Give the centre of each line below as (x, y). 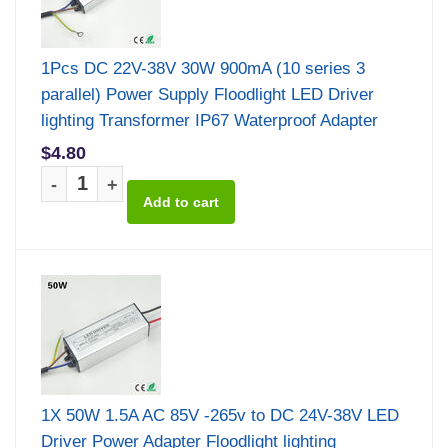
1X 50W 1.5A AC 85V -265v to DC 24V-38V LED (220, 415)
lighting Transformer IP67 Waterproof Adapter (209, 120)
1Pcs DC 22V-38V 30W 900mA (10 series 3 (203, 68)
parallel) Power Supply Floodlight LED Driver (207, 94)
